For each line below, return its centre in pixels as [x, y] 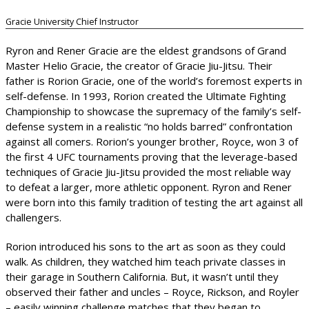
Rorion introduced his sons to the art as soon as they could [146, 246]
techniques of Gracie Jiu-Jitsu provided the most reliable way [148, 171]
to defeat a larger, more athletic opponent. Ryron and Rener [149, 187]
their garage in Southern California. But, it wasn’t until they [142, 276]
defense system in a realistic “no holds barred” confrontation [149, 126]
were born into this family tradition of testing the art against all [154, 202]
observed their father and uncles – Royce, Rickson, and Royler [152, 291]
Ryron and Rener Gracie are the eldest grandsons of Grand [146, 50]
